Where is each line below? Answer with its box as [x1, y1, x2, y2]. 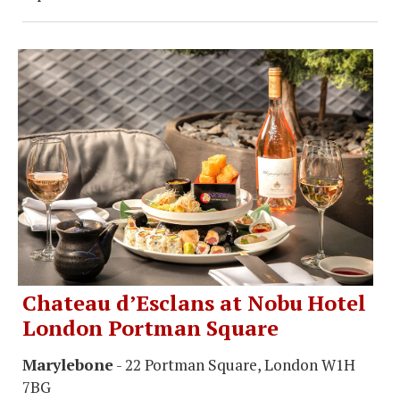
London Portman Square [22, 313, 279, 343]
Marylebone [22, 354, 113, 376]
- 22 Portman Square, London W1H [113, 354, 355, 376]
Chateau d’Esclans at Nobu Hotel [22, 288, 366, 318]
